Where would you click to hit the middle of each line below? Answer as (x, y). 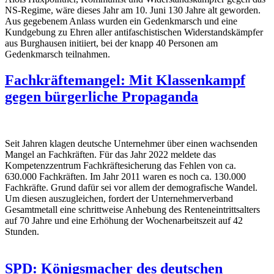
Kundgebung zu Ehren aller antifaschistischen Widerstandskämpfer (134, 32)
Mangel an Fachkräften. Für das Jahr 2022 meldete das (110, 155)
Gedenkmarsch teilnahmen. (59, 54)
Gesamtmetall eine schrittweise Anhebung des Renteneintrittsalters (132, 210)
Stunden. (22, 232)
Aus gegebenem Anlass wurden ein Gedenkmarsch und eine (121, 21)
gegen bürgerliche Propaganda (102, 97)
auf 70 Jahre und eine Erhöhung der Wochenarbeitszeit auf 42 (124, 221)
